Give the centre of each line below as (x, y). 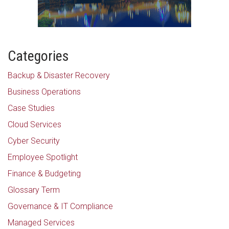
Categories (38, 56)
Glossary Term (34, 190)
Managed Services (41, 223)
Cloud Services (35, 125)
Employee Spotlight (43, 157)
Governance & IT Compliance (60, 207)
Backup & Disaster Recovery (59, 76)
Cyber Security (34, 141)
